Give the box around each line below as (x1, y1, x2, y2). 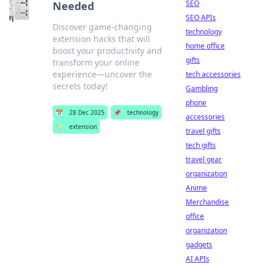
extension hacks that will (52, 33, 150, 44)
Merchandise (186, 197, 229, 207)
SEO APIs (186, 12, 216, 22)
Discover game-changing (52, 21, 152, 33)
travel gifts (186, 126, 221, 136)
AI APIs (186, 254, 209, 264)
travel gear (186, 154, 222, 164)
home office (186, 41, 225, 51)
